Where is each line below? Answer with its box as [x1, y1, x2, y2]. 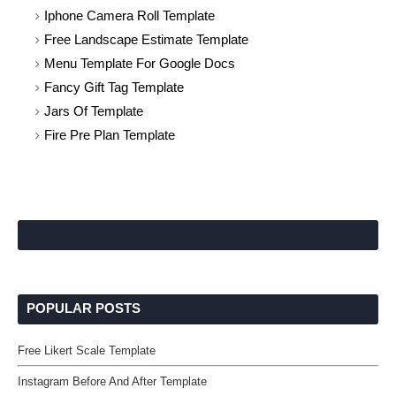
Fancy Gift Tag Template [44, 80, 184, 95]
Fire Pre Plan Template [44, 127, 175, 142]
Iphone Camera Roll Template [44, 8, 215, 23]
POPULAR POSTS [27, 301, 141, 316]
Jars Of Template [44, 103, 143, 118]
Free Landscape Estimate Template [44, 32, 248, 47]
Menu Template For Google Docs [44, 56, 235, 71]
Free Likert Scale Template [18, 344, 156, 357]
